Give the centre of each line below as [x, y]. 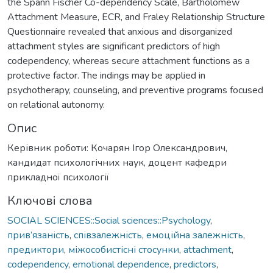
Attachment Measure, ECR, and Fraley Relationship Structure [136, 17]
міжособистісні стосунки [124, 250]
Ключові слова [50, 200]
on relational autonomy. [56, 105]
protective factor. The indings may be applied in [106, 75]
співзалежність [108, 235]
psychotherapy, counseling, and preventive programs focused [135, 90]
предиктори [36, 250]
